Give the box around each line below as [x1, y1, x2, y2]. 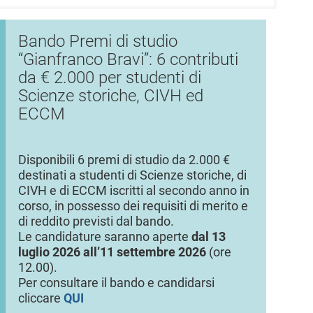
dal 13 [191, 229, 226, 244]
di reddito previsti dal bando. [17, 214, 174, 228]
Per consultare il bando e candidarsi [17, 275, 214, 290]
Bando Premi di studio [17, 31, 177, 51]
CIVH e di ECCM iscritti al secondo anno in [17, 183, 249, 198]
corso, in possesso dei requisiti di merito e [17, 198, 248, 213]
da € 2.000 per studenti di [17, 67, 201, 87]
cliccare [17, 291, 64, 305]
